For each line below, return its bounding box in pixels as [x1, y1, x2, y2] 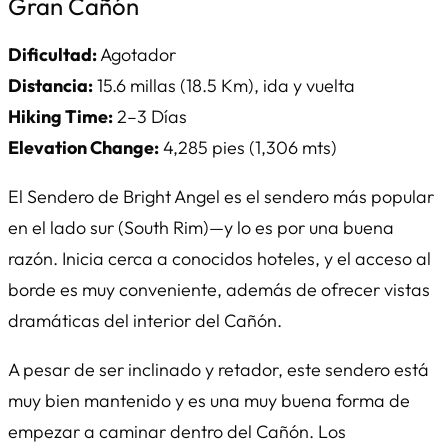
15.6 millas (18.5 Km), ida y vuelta [93, 73, 355, 97]
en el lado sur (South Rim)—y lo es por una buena [8, 215, 394, 239]
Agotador [97, 42, 176, 66]
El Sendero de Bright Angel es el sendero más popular [8, 184, 434, 208]
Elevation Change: [8, 135, 159, 159]
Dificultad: [8, 42, 97, 66]
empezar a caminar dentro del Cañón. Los [8, 419, 346, 443]
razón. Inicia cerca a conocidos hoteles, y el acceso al [8, 246, 431, 270]
